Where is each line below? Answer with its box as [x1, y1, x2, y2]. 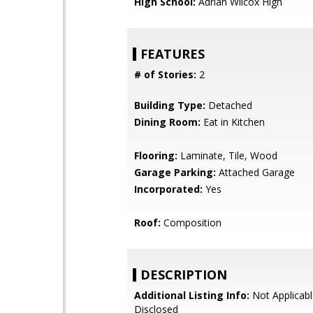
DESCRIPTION [140, 266, 227, 283]
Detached [205, 99, 252, 112]
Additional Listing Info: [134, 289, 249, 302]
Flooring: [134, 149, 177, 162]
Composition [161, 216, 221, 229]
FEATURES [140, 45, 205, 62]
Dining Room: [134, 115, 201, 129]
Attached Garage [216, 166, 295, 179]
